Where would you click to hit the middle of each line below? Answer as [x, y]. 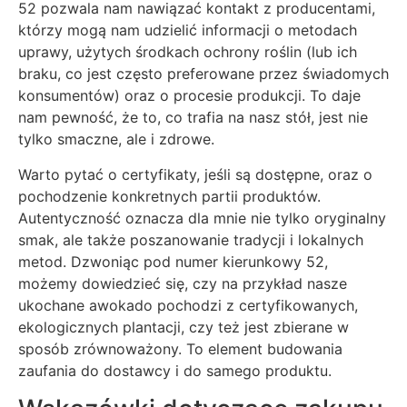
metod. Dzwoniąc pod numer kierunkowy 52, [173, 261]
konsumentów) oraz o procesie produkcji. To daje [189, 96]
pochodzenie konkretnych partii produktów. [169, 196]
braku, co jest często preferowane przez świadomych [203, 74]
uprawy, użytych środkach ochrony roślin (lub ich [188, 52]
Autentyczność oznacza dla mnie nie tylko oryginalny [202, 218]
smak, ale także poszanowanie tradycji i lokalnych [191, 239]
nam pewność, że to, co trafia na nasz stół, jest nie [193, 118]
